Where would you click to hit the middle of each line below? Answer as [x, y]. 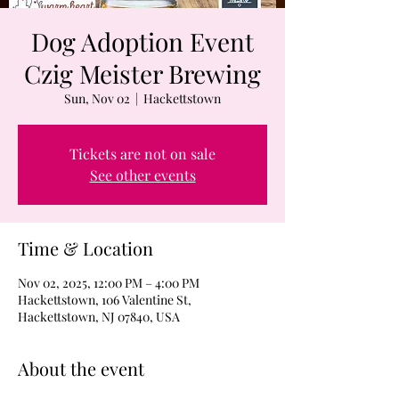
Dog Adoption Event [142, 41]
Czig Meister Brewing [142, 73]
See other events [142, 175]
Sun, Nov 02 [97, 98]
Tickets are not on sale [142, 154]
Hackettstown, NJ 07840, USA [99, 317]
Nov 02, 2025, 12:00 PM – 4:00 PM [109, 283]
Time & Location [85, 248]
